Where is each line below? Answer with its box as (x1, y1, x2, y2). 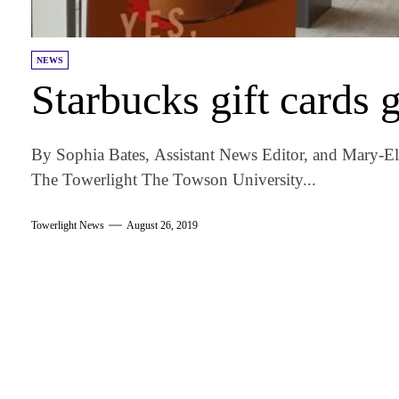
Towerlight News (31, 219, 105, 232)
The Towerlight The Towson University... (31, 169, 317, 189)
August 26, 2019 (126, 219, 199, 232)
